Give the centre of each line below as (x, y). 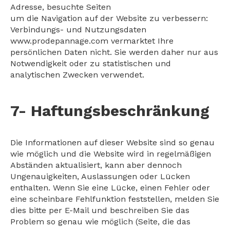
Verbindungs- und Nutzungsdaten (78, 30)
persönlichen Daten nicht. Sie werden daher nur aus (114, 52)
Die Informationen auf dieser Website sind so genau (112, 142)
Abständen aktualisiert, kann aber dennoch (96, 165)
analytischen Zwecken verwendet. (77, 75)
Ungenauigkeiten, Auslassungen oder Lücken (100, 176)
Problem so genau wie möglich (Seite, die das (100, 222)
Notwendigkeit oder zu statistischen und (91, 63)
